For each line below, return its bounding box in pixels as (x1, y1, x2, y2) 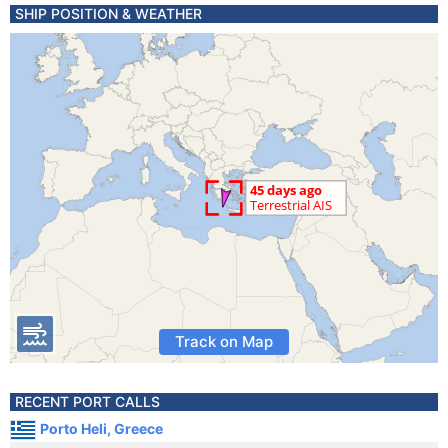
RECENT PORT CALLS (15, 393, 160, 410)
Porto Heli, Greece (40, 420, 163, 437)
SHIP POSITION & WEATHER (15, 5, 202, 22)
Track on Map (175, 332, 273, 351)
